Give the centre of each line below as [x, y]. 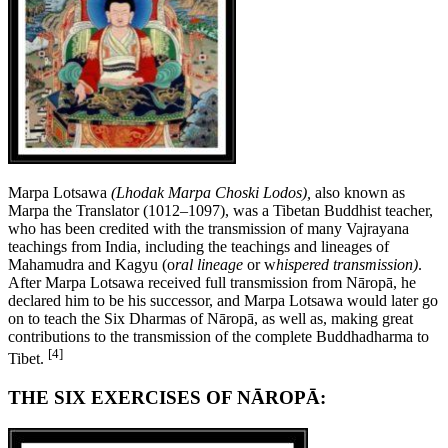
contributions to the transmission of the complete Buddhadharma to [218, 337]
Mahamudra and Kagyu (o [91, 265]
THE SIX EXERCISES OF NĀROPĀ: [167, 398]
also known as [360, 193]
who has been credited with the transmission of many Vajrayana [208, 229]
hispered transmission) [347, 265]
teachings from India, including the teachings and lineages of [198, 247]
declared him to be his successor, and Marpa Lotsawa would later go [223, 301]
